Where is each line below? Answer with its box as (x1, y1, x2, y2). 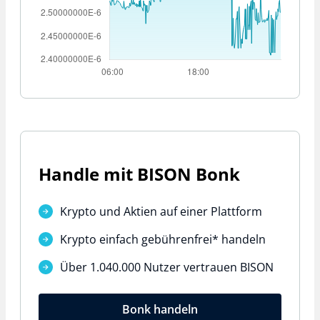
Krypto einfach (60, 231, 141, 248)
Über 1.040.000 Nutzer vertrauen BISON (60, 259, 274, 276)
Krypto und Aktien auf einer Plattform (60, 204, 262, 220)
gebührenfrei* (141, 231, 219, 248)
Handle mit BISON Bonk (39, 162, 240, 186)
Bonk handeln (122, 301, 198, 317)
